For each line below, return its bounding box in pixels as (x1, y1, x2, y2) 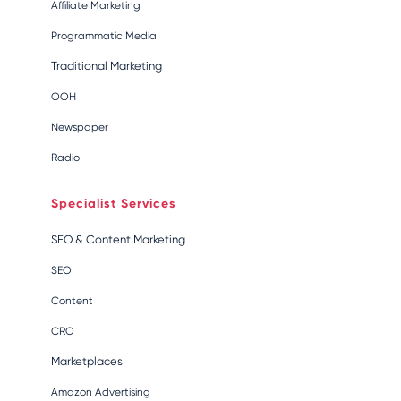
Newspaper (50, 120, 108, 133)
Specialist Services (50, 195, 176, 211)
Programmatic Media (50, 29, 157, 42)
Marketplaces (50, 354, 123, 368)
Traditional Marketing (50, 58, 162, 73)
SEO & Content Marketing (50, 232, 185, 246)
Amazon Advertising (50, 385, 150, 398)
